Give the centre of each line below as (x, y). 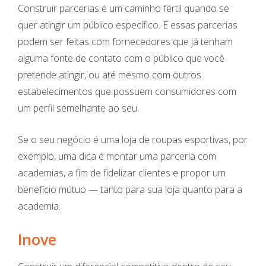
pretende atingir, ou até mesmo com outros (110, 75)
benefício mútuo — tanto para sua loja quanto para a (130, 190)
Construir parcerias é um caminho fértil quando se (123, 9)
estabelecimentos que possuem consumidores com (127, 92)
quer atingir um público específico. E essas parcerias (128, 25)
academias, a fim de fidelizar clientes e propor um (122, 173)
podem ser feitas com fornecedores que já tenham (125, 42)
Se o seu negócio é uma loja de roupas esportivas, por (133, 140)
